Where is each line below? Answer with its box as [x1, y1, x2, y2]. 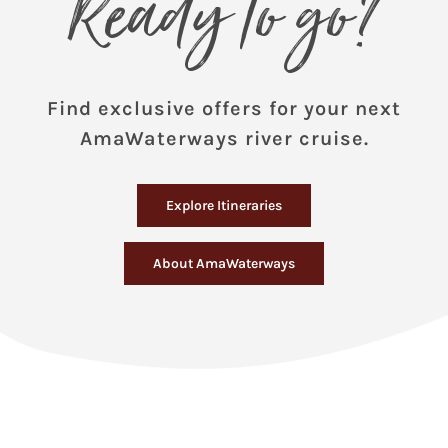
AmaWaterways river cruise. [79, 127, 369, 151]
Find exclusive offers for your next [47, 97, 401, 121]
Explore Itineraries [166, 197, 282, 215]
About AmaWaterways [153, 255, 295, 273]
